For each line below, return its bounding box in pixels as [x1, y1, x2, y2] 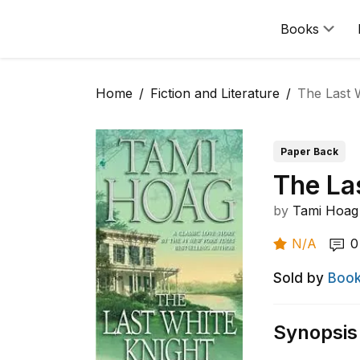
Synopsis [273, 321, 358, 344]
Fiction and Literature [150, 85, 280, 101]
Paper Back [280, 145, 339, 157]
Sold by [273, 270, 325, 286]
